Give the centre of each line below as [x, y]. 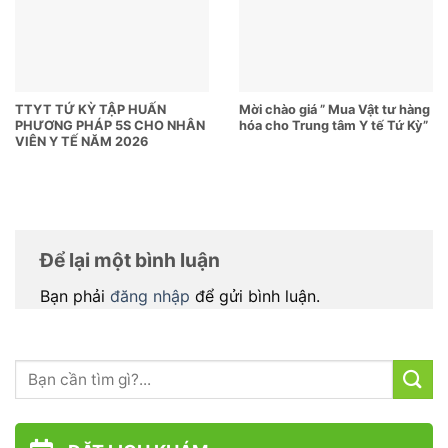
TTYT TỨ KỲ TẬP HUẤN [90, 110]
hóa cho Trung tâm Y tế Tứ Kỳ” [333, 126]
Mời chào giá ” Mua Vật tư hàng [334, 110]
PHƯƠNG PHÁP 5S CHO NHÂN [110, 126]
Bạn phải [75, 296]
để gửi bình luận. [255, 296]
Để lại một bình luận [132, 259]
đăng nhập [150, 296]
